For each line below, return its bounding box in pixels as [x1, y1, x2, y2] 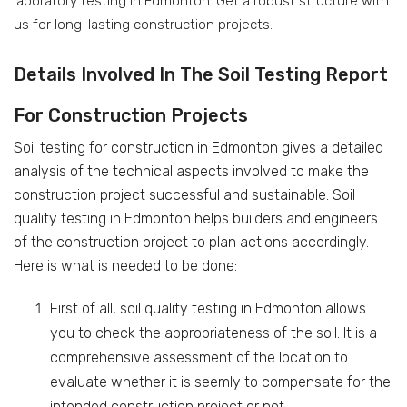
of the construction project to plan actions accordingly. [14, 233, 369, 251]
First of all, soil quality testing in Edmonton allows [50, 300, 366, 317]
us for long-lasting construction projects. [14, 16, 273, 33]
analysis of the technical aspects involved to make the [14, 163, 369, 180]
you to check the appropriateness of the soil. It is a [50, 324, 377, 342]
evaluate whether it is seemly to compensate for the [50, 373, 391, 391]
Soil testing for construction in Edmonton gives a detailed [14, 139, 383, 156]
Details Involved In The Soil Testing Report [14, 64, 388, 85]
